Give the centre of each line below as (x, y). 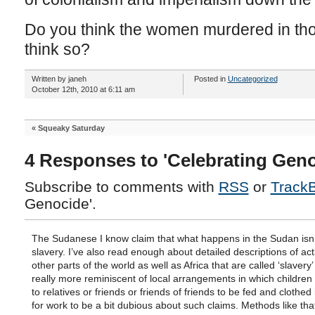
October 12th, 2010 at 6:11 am (83, 89)
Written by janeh (59, 79)
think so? (57, 49)
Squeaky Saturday (71, 128)
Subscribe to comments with (121, 187)
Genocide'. (60, 204)
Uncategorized (252, 79)
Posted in (211, 79)
